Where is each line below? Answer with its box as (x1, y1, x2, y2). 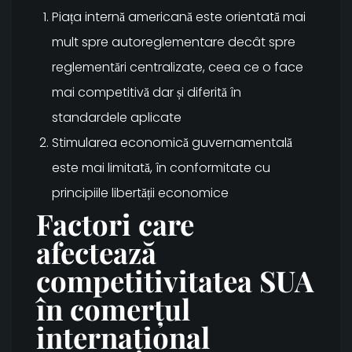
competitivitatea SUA (36, 261, 313, 300)
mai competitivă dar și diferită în (52, 83, 241, 102)
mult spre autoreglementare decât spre (52, 33, 295, 52)
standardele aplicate (52, 108, 181, 127)
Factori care (36, 204, 194, 244)
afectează (36, 233, 156, 272)
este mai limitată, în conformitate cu (52, 159, 270, 178)
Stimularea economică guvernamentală (52, 134, 292, 152)
